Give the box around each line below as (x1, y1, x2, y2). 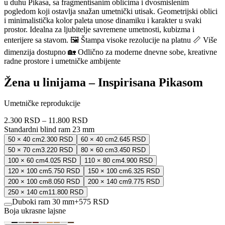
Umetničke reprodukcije (4, 99, 80, 108)
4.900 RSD (121, 157, 153, 165)
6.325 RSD (128, 167, 160, 175)
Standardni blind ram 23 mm (4, 125, 94, 134)
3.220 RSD (41, 146, 73, 154)
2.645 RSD (114, 136, 146, 144)
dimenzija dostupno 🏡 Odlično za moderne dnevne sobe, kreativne (4, 47, 217, 56)
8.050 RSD (48, 178, 80, 186)
